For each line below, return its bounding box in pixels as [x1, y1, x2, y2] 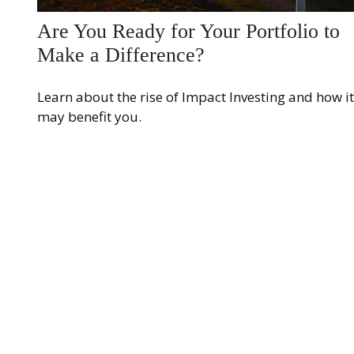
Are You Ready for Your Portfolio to [36, 19, 340, 43]
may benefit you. [36, 107, 141, 126]
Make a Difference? [36, 43, 205, 66]
